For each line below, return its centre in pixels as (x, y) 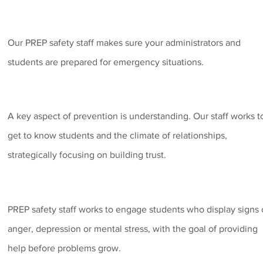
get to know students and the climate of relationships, (117, 135)
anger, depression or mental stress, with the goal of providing (133, 229)
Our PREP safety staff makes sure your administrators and (124, 43)
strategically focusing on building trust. (87, 155)
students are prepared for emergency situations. (106, 62)
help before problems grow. (64, 248)
